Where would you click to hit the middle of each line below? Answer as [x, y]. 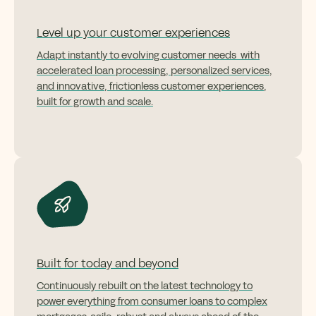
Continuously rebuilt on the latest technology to [145, 286]
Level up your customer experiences [133, 33]
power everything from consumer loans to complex [152, 302]
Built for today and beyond [108, 264]
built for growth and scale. [95, 102]
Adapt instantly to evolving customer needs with [148, 56]
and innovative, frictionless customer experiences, [152, 87]
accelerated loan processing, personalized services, [154, 71]
